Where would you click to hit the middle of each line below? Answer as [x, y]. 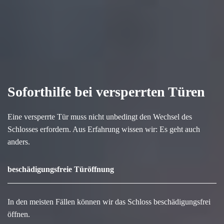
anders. [19, 142]
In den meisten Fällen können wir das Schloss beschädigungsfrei [109, 202]
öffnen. [19, 214]
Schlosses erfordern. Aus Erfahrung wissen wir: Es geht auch [104, 129]
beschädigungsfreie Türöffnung [61, 169]
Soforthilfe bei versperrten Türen [106, 92]
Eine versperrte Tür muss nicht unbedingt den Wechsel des [100, 117]
